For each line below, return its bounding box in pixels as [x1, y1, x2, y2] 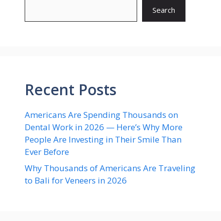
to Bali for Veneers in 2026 [25, 175, 127, 186]
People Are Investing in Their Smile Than [25, 133, 182, 145]
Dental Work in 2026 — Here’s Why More [25, 121, 183, 133]
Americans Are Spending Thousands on [25, 109, 178, 120]
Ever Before [25, 146, 69, 157]
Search [152, 5, 175, 15]
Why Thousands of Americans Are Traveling [25, 162, 195, 174]
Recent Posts [25, 79, 116, 100]
